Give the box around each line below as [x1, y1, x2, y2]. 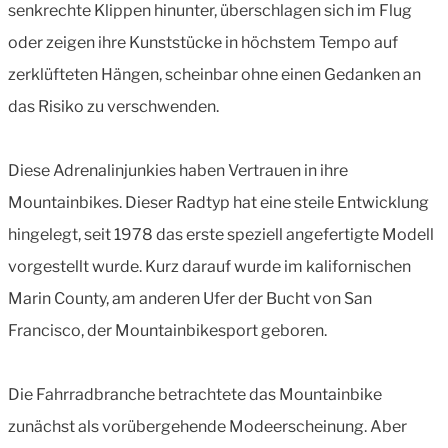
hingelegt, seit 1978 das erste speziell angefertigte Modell [8, 224, 434, 244]
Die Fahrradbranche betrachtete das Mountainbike [8, 384, 382, 404]
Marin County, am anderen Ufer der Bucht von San [8, 288, 372, 308]
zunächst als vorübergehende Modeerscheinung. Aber [8, 416, 407, 436]
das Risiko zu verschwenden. [8, 96, 219, 116]
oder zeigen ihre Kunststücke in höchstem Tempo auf [8, 32, 398, 52]
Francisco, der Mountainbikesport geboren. [8, 320, 327, 340]
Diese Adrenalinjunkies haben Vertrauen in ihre [8, 160, 348, 180]
